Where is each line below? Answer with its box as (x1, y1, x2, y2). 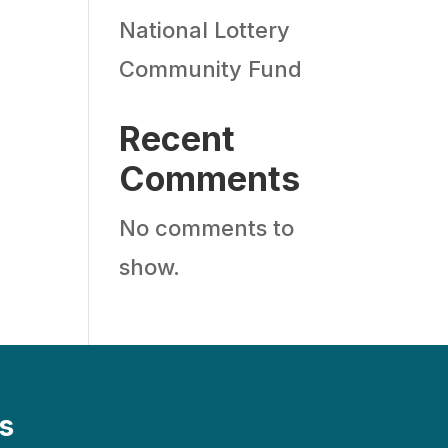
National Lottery (119, 17, 291, 43)
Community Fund (119, 56, 303, 82)
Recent (119, 118, 236, 159)
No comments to (119, 215, 295, 241)
